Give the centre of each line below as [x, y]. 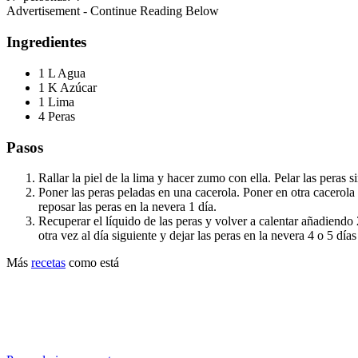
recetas [48, 263]
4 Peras [57, 116]
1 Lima [56, 101]
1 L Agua [62, 73]
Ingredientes [46, 42]
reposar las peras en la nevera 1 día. [127, 207]
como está [92, 263]
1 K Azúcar [68, 87]
